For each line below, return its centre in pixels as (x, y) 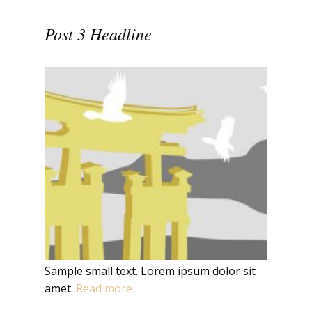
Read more (104, 288)
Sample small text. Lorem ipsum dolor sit (150, 271)
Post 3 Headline (98, 33)
